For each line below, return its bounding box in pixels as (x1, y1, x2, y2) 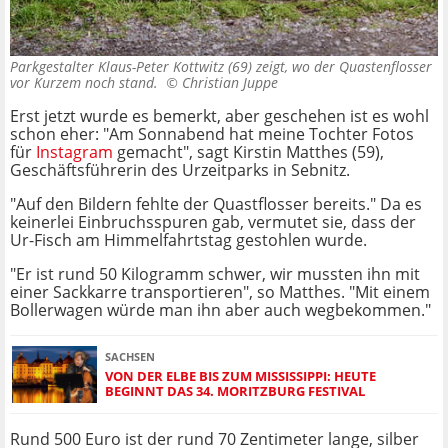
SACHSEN (105, 348, 155, 364)
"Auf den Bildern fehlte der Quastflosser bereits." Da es (10, 193, 422, 216)
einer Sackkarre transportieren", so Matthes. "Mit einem (10, 281, 430, 304)
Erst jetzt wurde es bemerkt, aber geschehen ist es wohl (10, 105, 429, 128)
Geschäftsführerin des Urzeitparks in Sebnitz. (10, 159, 350, 182)
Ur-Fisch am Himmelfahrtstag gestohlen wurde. (10, 229, 367, 252)
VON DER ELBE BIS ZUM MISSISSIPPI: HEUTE (105, 366, 376, 385)
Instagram (36, 141, 113, 164)
